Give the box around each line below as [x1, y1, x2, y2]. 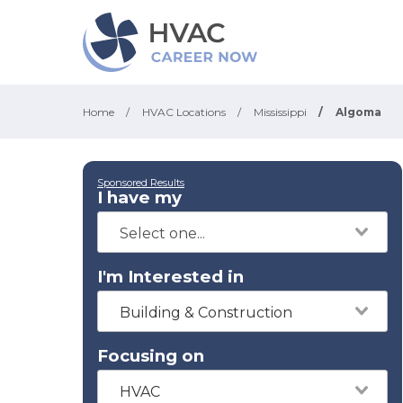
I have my [97, 187, 182, 208]
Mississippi [254, 105, 307, 119]
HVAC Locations [142, 105, 226, 119]
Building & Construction [120, 304, 292, 321]
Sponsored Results [97, 176, 184, 189]
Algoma [336, 105, 381, 119]
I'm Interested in [97, 266, 244, 287]
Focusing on [97, 345, 204, 366]
